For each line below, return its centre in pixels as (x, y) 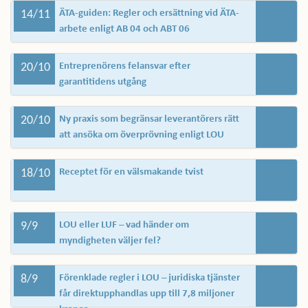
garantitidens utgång (103, 82)
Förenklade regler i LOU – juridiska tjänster (150, 278)
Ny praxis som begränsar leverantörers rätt (149, 119)
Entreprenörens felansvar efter (125, 66)
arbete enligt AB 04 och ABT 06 (124, 29)
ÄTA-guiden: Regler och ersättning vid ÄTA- (149, 13)
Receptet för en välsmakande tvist (131, 172)
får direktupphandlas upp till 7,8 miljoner (147, 294)
